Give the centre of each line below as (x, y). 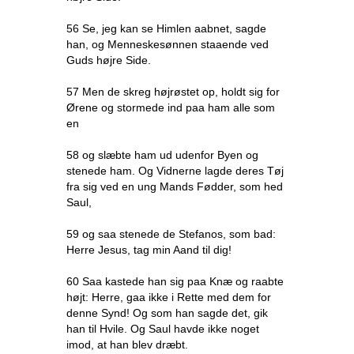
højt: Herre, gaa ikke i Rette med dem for (169, 297)
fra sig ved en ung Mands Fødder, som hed (175, 186)
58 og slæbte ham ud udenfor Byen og (162, 155)
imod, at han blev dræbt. (127, 345)
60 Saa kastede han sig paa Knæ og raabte (175, 281)
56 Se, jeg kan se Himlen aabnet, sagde (166, 28)
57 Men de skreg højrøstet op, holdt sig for (173, 92)
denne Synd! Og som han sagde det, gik (167, 313)
